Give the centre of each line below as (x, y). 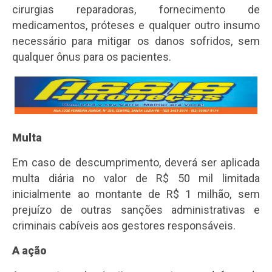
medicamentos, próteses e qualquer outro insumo (136, 25)
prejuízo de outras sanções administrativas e (136, 210)
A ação (30, 251)
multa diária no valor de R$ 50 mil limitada (136, 178)
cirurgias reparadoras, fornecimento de (136, 10)
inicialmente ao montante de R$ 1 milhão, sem (136, 194)
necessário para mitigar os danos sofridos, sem (136, 41)
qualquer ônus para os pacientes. (92, 57)
